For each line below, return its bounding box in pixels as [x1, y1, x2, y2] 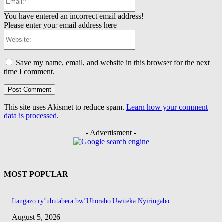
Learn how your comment [126, 102, 208, 111]
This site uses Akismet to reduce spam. [4, 102, 126, 111]
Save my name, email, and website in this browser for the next [16, 58, 210, 67]
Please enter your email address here [4, 20, 117, 29]
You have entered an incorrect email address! [4, 11, 144, 20]
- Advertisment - [86, 128, 136, 137]
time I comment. [4, 67, 55, 76]
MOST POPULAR [4, 169, 68, 178]
